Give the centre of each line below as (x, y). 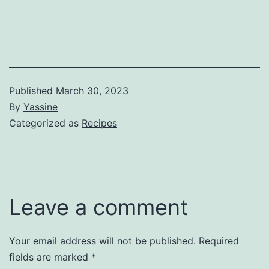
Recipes (99, 123)
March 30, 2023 (92, 90)
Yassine (41, 107)
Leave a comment (98, 207)
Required (219, 240)
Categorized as (45, 123)
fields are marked (50, 257)
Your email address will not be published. (102, 240)
